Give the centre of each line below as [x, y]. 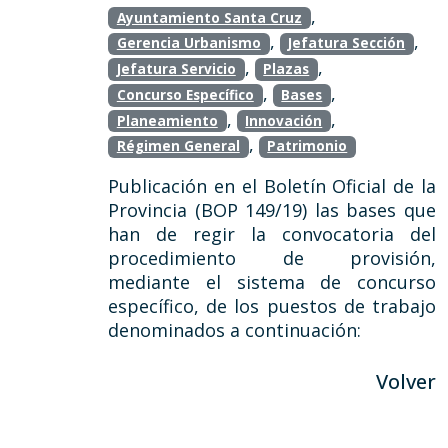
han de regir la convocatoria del [272, 234]
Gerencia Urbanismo [188, 43]
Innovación [284, 120]
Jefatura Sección [347, 43]
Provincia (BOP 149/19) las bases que [272, 210]
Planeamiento [167, 120]
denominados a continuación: [234, 330]
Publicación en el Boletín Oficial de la [272, 186]
